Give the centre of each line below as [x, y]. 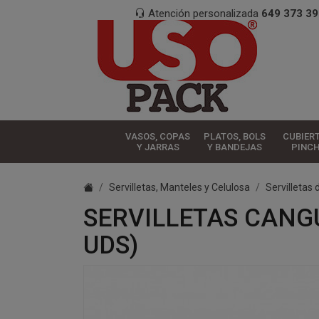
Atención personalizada [203, 14]
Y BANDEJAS [235, 147]
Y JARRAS [158, 147]
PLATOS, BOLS [235, 136]
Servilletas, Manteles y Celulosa [179, 187]
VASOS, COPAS [158, 136]
